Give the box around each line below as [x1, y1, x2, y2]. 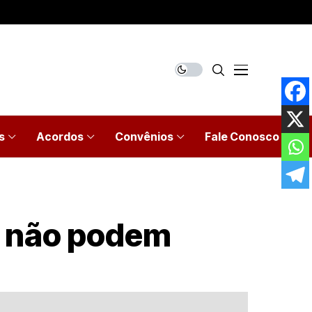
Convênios [115, 130, 173, 143]
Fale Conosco [205, 130, 279, 143]
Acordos [36, 130, 84, 143]
